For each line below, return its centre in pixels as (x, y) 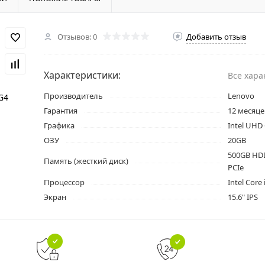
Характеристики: (82, 75)
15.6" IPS (243, 197)
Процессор (64, 182)
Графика (59, 125)
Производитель (73, 96)
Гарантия (61, 111)
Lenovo (241, 96)
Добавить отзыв (216, 37)
